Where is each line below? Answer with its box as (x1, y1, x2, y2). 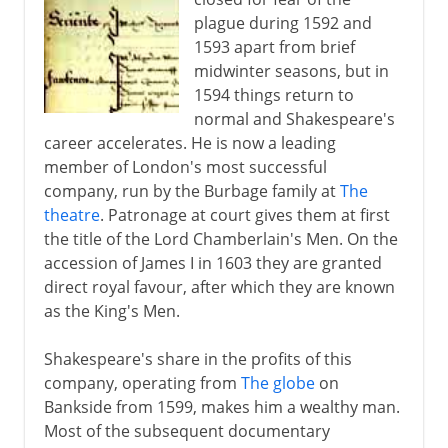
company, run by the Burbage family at (43, 179, 340, 202)
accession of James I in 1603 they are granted (43, 251, 382, 274)
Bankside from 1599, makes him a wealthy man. (43, 395, 400, 418)
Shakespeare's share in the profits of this (43, 347, 352, 370)
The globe (240, 371, 315, 394)
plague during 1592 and (193, 11, 372, 34)
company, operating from (43, 371, 241, 394)
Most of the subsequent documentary (43, 419, 330, 442)
